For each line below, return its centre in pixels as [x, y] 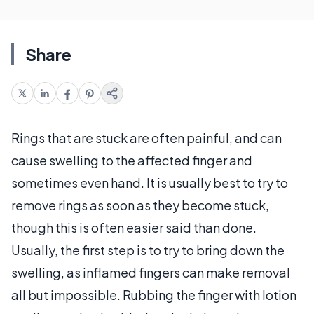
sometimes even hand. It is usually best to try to [150, 183]
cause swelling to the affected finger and [132, 160]
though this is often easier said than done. [134, 227]
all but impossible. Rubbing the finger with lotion [154, 295]
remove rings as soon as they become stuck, [140, 205]
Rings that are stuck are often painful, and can [146, 138]
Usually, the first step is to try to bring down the [148, 250]
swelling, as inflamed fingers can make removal [151, 272]
